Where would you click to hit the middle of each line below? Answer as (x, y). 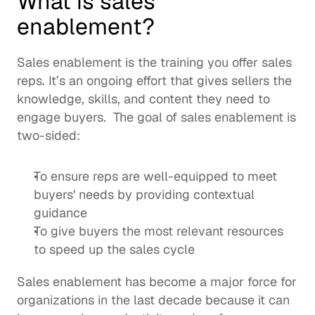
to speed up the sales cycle (114, 249)
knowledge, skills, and (83, 99)
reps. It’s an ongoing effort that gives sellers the (154, 81)
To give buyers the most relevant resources (159, 231)
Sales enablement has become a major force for (157, 282)
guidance (60, 213)
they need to (231, 99)
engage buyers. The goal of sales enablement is (156, 117)
